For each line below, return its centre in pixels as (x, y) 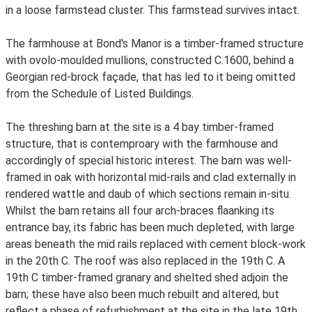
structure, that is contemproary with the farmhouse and (142, 144)
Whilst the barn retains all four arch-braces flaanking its (140, 211)
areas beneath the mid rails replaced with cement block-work (156, 244)
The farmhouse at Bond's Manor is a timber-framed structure (155, 44)
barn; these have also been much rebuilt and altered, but (142, 294)
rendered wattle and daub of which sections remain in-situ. (148, 194)
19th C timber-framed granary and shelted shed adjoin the (147, 278)
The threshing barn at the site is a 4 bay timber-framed (140, 127)
